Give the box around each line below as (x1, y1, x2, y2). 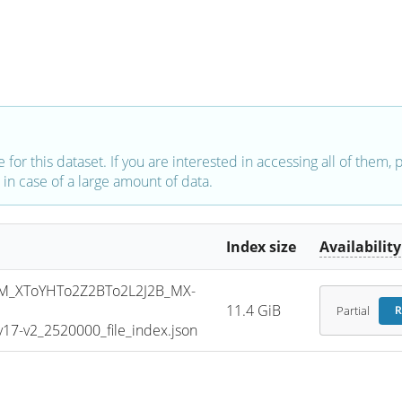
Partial (336, 302, 370, 319)
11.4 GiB (226, 301, 282, 321)
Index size (226, 237, 297, 258)
